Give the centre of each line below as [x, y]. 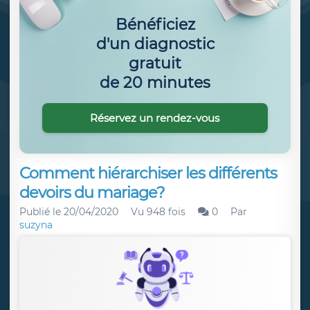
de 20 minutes [155, 82]
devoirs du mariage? [92, 192]
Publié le [42, 212]
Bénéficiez [155, 24]
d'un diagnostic [155, 44]
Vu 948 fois [158, 212]
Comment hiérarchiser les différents [148, 173]
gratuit [155, 63]
